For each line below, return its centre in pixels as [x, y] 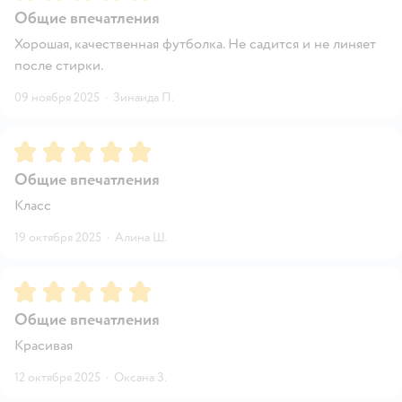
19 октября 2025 [58, 237]
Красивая [44, 345]
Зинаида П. [144, 97]
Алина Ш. [141, 237]
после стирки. [59, 65]
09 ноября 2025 [57, 97]
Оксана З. [140, 377]
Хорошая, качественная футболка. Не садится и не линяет [195, 44]
